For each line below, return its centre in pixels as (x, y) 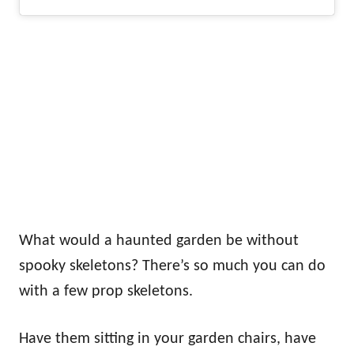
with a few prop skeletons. (106, 291)
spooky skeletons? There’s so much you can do (172, 266)
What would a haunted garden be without (159, 241)
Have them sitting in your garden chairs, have (168, 339)
